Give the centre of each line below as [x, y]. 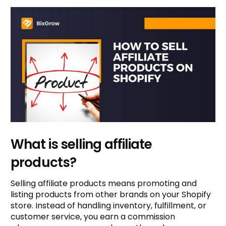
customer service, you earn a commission [93, 216]
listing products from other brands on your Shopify [111, 194]
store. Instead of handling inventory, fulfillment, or [109, 205]
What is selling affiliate [81, 144]
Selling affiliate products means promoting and [104, 183]
